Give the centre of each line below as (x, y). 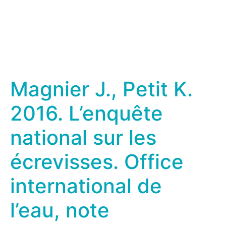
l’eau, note (60, 210)
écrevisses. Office (97, 162)
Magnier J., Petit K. (101, 89)
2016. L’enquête (87, 113)
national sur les (83, 137)
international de (86, 186)
